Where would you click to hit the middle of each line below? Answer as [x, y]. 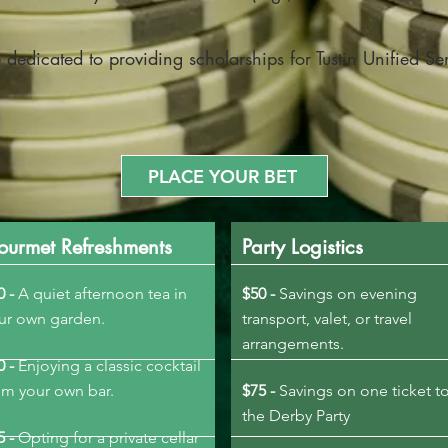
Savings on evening [346, 293]
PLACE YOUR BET [222, 176]
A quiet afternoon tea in [102, 293]
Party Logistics [302, 247]
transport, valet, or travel [327, 318]
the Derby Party [296, 415]
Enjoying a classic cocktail [107, 365]
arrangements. [293, 343]
